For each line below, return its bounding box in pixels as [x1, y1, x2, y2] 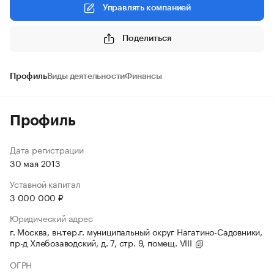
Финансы [125, 72, 162, 81]
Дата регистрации [10, 143, 84, 156]
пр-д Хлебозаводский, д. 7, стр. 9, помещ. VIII [10, 235, 194, 249]
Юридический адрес [10, 211, 93, 224]
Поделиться [122, 34, 171, 43]
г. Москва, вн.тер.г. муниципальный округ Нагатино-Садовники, [10, 224, 262, 238]
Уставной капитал [10, 177, 81, 190]
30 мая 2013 [10, 156, 61, 169]
